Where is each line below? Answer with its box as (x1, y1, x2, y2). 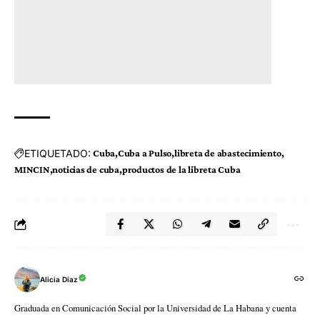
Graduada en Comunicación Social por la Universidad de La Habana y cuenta (14, 301, 296, 315)
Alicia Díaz (40, 274, 78, 284)
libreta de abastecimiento (174, 147, 281, 159)
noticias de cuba (52, 164, 119, 176)
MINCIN (14, 164, 50, 176)
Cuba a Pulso (117, 147, 172, 159)
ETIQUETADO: (24, 146, 91, 159)
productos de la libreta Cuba (121, 164, 241, 176)
